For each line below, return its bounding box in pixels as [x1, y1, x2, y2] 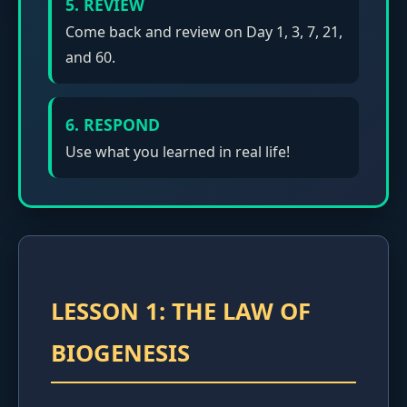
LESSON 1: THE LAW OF [51, 294, 311, 327]
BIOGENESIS [51, 336, 190, 369]
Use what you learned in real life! [65, 141, 290, 162]
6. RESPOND [65, 113, 160, 135]
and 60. [65, 46, 115, 67]
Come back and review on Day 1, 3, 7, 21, [65, 21, 342, 42]
